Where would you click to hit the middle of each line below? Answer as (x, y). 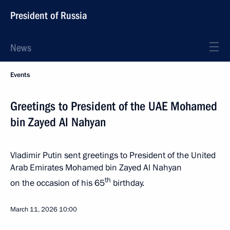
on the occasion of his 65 (57, 183)
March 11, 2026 (34, 209)
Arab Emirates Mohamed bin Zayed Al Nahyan (96, 168)
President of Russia (49, 15)
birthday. (128, 183)
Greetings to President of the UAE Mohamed (114, 106)
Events (20, 75)
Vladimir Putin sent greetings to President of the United (113, 155)
